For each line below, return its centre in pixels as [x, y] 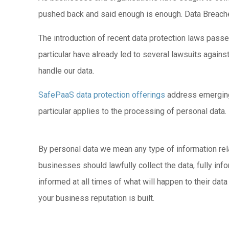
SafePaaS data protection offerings [102, 95]
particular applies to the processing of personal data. [133, 111]
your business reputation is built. [97, 198]
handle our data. [66, 71]
